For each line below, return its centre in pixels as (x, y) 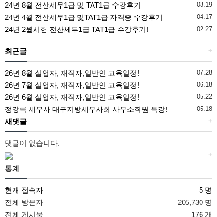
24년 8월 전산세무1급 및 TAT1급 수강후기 (73, 5)
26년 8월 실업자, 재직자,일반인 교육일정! (72, 73)
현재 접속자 (24, 190)
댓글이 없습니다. (32, 143)
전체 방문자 (24, 202)
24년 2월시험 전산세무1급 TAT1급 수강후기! (77, 30)
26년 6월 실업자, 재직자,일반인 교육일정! (72, 97)
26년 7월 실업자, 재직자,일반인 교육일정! (72, 85)
